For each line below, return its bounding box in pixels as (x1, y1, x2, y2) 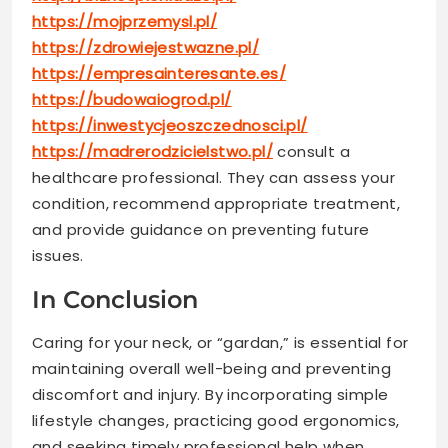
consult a (273, 141, 351, 162)
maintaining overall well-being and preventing (32, 358, 391, 379)
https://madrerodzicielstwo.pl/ (32, 141, 273, 162)
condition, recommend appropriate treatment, (32, 193, 401, 214)
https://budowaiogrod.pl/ (32, 89, 232, 110)
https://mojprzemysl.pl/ (32, 11, 218, 32)
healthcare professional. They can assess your (32, 167, 395, 188)
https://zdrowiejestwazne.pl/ (32, 37, 260, 58)
